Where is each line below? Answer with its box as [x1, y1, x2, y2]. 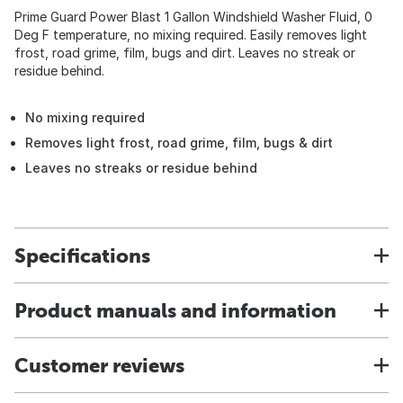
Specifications [14, 244, 150, 267]
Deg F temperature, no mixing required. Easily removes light [14, 27, 367, 42]
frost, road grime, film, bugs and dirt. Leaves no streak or [14, 45, 355, 60]
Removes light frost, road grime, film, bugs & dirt [25, 135, 333, 150]
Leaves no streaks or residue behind [25, 160, 257, 175]
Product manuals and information [14, 299, 336, 322]
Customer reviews [14, 354, 184, 377]
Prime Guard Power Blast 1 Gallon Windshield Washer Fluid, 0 [14, 9, 372, 24]
